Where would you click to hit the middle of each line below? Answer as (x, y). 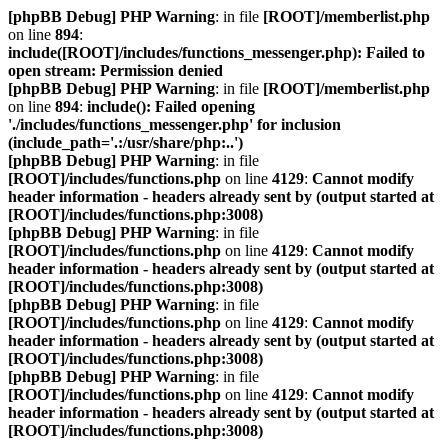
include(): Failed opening (171, 106)
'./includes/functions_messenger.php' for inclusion (174, 124)
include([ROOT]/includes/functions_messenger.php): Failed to (216, 52)
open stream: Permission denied (115, 70)
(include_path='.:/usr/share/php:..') (125, 142)
